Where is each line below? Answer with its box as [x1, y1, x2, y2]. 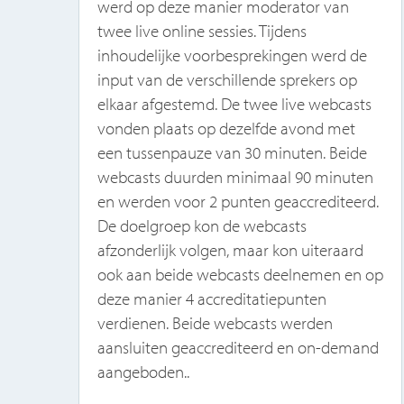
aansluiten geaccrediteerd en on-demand [96, 335, 379, 358]
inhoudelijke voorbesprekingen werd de [96, 43, 367, 66]
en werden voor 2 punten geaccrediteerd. [96, 189, 379, 212]
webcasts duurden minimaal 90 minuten [96, 165, 373, 188]
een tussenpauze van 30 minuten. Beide [96, 141, 367, 163]
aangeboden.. [96, 360, 189, 382]
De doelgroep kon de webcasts [96, 214, 307, 236]
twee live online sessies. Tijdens [96, 19, 307, 41]
